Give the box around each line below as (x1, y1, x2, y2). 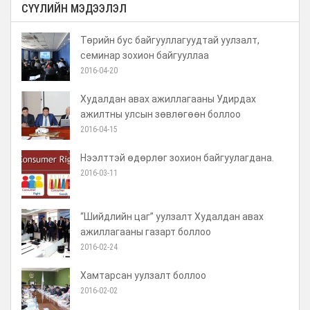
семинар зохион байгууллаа (80, 50, 209, 61)
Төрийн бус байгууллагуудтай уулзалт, (80, 35, 259, 46)
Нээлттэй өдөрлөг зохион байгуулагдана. (80, 152, 274, 163)
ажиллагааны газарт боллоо (80, 226, 211, 237)
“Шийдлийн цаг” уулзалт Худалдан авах (80, 211, 264, 222)
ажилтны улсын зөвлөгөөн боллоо (80, 109, 241, 120)
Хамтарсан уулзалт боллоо (80, 270, 206, 281)
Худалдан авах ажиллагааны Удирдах (80, 93, 256, 104)
